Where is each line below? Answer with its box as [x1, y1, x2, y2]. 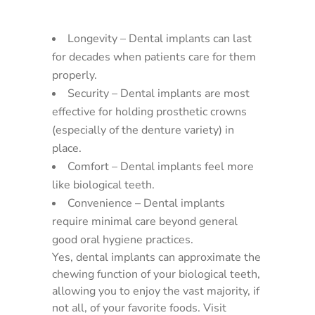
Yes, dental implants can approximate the [52, 250, 261, 265]
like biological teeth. [52, 177, 155, 193]
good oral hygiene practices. [52, 232, 193, 247]
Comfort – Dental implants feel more [67, 159, 254, 174]
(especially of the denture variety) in [52, 122, 234, 138]
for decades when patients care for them [52, 49, 256, 65]
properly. [52, 67, 97, 83]
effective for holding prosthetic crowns [52, 104, 247, 120]
